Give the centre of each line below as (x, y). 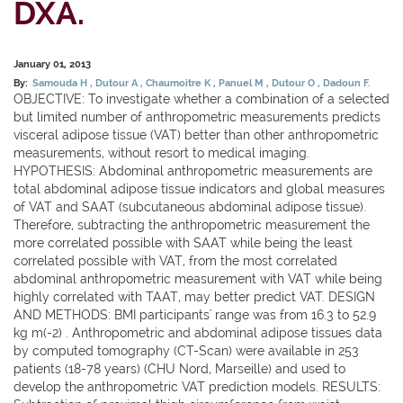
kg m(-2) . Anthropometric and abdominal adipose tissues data (198, 332)
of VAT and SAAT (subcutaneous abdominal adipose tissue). (190, 206)
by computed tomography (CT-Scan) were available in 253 (186, 350)
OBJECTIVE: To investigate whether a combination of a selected (201, 99)
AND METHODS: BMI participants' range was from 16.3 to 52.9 (195, 314)
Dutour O (295, 82)
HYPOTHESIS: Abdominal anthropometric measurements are (193, 170)
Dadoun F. (347, 82)
